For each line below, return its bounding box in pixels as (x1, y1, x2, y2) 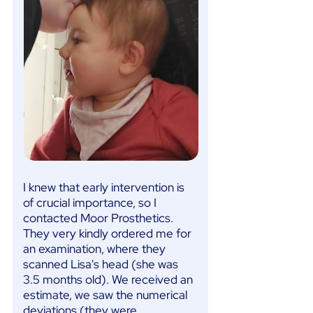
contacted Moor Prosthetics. (23, 210, 173, 226)
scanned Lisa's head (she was (23, 256, 178, 272)
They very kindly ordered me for (23, 226, 191, 241)
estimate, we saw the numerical (23, 287, 187, 303)
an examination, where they (23, 241, 166, 256)
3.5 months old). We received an (23, 272, 193, 287)
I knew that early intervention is (23, 180, 184, 195)
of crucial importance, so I (23, 195, 156, 210)
